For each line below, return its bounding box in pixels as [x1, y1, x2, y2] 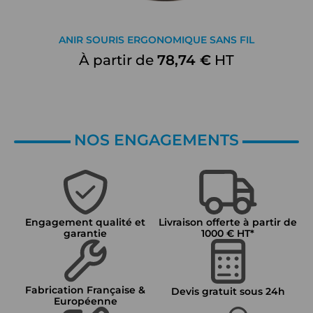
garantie [64, 227, 107, 240]
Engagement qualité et [25, 216, 145, 228]
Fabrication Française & [25, 284, 145, 296]
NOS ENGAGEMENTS [74, 131, 239, 150]
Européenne [53, 295, 117, 307]
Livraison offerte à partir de [159, 216, 297, 228]
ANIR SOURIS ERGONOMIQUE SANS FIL [59, 34, 254, 46]
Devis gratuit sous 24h [170, 285, 285, 298]
